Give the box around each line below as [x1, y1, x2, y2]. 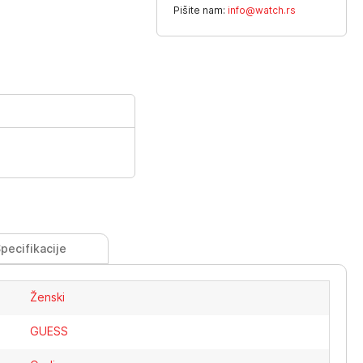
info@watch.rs [228, 4, 297, 16]
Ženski [30, 290, 66, 304]
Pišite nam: [173, 4, 228, 16]
